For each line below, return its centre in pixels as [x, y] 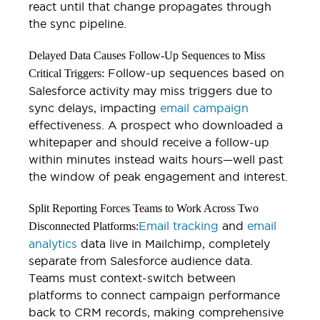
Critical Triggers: [66, 73]
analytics [53, 243]
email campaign [204, 107]
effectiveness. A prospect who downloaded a [156, 125]
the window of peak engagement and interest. [158, 176]
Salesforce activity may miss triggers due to [150, 90]
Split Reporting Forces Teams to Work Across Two [144, 208]
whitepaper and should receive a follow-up [149, 142]
